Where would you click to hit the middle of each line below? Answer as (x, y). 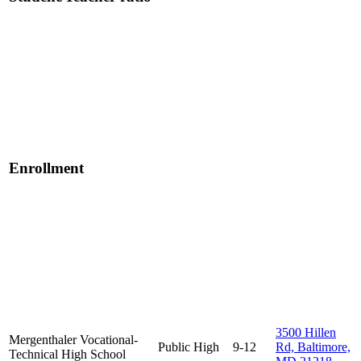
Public (174, 347)
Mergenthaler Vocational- (73, 340)
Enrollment (46, 168)
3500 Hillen (306, 333)
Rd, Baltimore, (313, 347)
